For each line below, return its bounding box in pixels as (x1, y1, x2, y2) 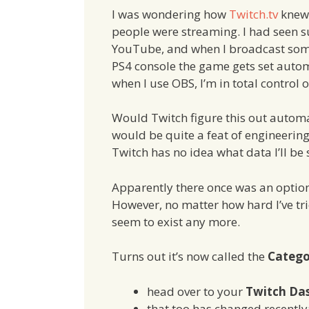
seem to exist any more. (112, 213, 240, 230)
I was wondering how (112, 6, 229, 22)
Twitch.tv (229, 6, 278, 22)
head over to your (147, 283, 246, 299)
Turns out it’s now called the (112, 248, 268, 265)
